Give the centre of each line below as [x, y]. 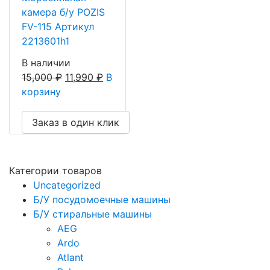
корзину [41, 91]
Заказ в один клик [76, 122]
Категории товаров [55, 170]
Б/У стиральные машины [93, 214]
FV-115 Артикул [58, 26]
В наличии [46, 62]
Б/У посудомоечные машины [102, 199]
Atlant [71, 257]
